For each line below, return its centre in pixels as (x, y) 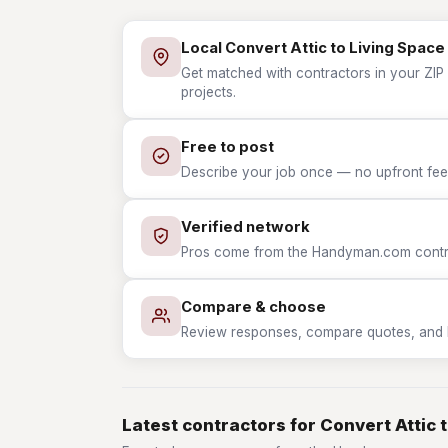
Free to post (227, 147)
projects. (208, 92)
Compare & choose (253, 307)
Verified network (245, 227)
